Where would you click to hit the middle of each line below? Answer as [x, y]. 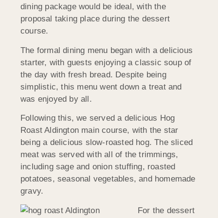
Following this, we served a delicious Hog [98, 118]
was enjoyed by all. [56, 99]
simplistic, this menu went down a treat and [101, 87]
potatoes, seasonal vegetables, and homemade [108, 179]
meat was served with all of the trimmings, [100, 155]
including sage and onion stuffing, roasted [98, 167]
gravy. [32, 191]
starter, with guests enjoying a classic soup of [106, 62]
